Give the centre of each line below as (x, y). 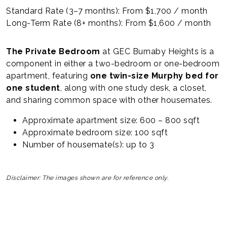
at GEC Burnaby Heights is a (157, 51)
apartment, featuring (48, 75)
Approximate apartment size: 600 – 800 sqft (111, 120)
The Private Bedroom (53, 51)
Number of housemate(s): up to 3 (88, 144)
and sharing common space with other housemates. (109, 100)
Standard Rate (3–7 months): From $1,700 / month (107, 11)
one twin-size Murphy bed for (154, 75)
